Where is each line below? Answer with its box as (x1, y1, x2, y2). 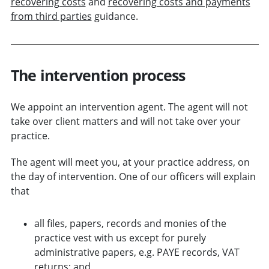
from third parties (10, 9, 92, 23)
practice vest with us (34, 231, 129, 244)
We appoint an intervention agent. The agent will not (10, 100, 248, 113)
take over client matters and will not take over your (10, 114, 241, 128)
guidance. (91, 9, 138, 23)
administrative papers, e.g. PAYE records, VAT (34, 245, 240, 259)
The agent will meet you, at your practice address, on (10, 155, 250, 169)
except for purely (128, 231, 206, 244)
